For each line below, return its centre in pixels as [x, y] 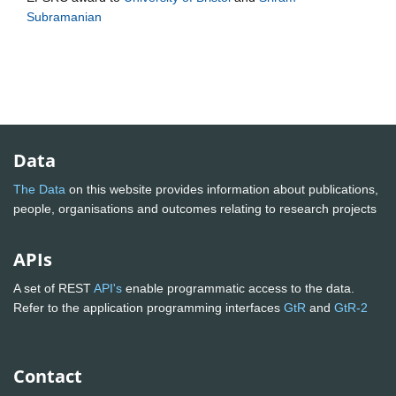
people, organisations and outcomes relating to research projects [197, 209]
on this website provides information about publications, [222, 190]
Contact [48, 377]
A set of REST [53, 289]
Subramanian [64, 16]
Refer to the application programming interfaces [148, 308]
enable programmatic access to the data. [238, 289]
